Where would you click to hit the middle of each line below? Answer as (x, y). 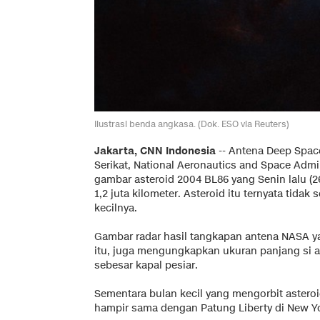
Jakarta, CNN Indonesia (155, 151)
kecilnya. (116, 208)
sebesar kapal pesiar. (146, 265)
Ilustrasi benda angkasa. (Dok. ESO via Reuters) (192, 124)
